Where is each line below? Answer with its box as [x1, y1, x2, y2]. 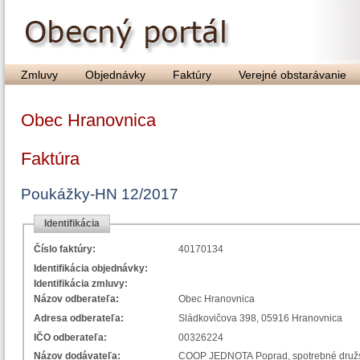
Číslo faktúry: [34, 243, 96, 256]
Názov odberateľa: [34, 292, 119, 305]
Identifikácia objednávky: [34, 262, 148, 274]
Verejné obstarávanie [239, 68, 346, 81]
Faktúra [21, 149, 80, 169]
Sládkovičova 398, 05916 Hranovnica [178, 312, 342, 324]
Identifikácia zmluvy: [34, 277, 128, 289]
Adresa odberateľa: [34, 312, 124, 324]
